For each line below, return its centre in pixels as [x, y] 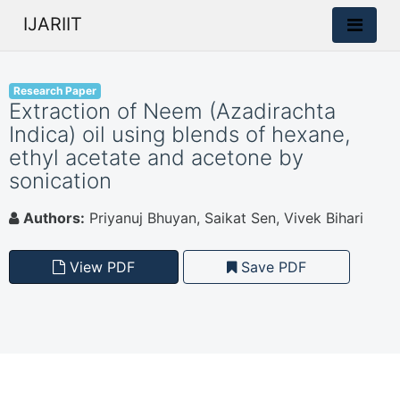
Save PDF [271, 267]
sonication [60, 181]
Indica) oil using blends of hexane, [180, 134]
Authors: [54, 218]
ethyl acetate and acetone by [156, 158]
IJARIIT [53, 24]
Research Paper [54, 91]
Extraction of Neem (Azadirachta [172, 111]
